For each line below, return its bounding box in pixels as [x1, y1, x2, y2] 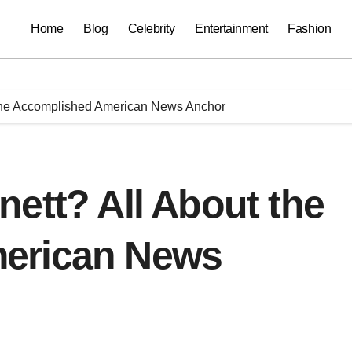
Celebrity [127, 22, 175, 35]
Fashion [288, 22, 332, 35]
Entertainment [195, 22, 268, 35]
